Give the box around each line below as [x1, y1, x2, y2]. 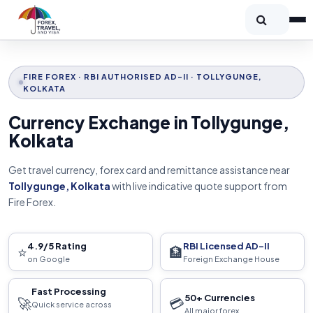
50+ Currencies [184, 291, 255, 303]
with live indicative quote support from [110, 180, 287, 193]
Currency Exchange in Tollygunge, [8, 112, 290, 133]
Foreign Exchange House [183, 254, 279, 264]
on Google [27, 254, 70, 264]
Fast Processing [31, 286, 106, 298]
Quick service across [31, 300, 112, 310]
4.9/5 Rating [27, 240, 87, 252]
